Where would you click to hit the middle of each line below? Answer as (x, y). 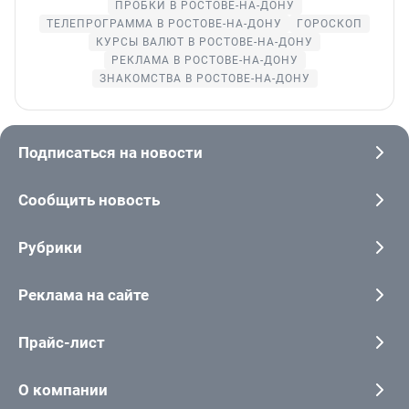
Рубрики (50, 247)
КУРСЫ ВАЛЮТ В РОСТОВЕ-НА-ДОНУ (204, 42)
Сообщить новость (89, 199)
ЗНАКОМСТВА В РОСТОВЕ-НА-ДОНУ (204, 78)
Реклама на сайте (84, 294)
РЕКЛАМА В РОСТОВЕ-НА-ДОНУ (204, 60)
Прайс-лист (62, 342)
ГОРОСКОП (330, 23)
